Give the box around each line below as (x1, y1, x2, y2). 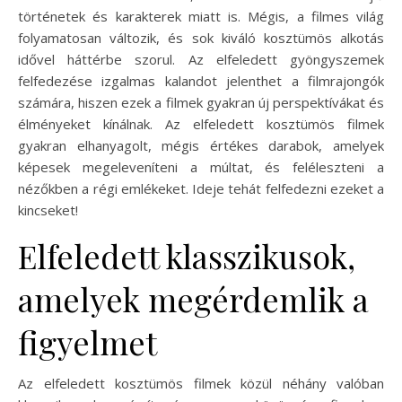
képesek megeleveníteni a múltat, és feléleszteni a (18, 157, 384, 176)
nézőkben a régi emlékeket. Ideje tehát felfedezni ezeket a (18, 179, 384, 197)
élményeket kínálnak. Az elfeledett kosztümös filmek (18, 114, 384, 133)
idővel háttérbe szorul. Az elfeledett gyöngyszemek (18, 49, 384, 68)
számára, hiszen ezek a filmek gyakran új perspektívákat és (18, 92, 384, 111)
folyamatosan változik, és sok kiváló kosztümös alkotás (18, 28, 384, 47)
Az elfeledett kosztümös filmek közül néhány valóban (18, 373, 384, 392)
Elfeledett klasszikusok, (18, 233, 355, 277)
